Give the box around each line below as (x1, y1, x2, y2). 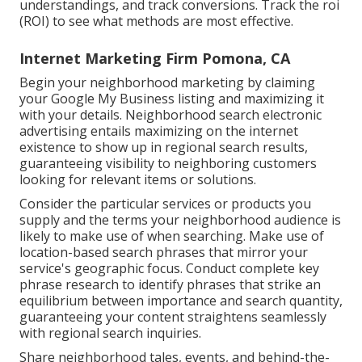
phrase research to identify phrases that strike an (19, 276, 321, 294)
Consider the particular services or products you (19, 195, 311, 213)
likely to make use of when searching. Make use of (19, 227, 324, 246)
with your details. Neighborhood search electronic (19, 106, 322, 124)
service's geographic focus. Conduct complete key (19, 259, 319, 278)
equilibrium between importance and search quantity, (19, 292, 343, 310)
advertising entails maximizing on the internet (19, 122, 298, 141)
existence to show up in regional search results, (19, 138, 308, 157)
